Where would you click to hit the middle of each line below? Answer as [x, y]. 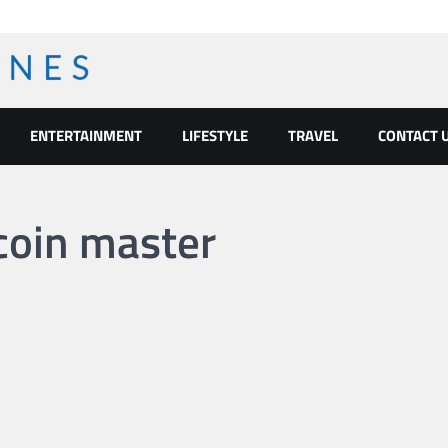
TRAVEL [313, 135]
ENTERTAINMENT [86, 135]
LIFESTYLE [215, 135]
